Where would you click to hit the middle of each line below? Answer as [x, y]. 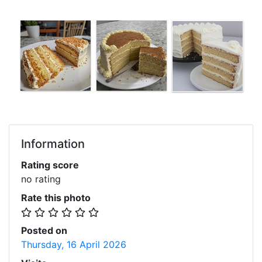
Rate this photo [56, 198]
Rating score [50, 165]
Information [53, 144]
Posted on [44, 230]
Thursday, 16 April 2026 [74, 244]
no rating [41, 179]
